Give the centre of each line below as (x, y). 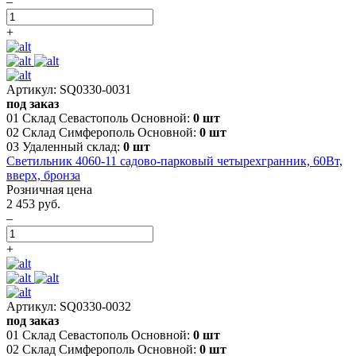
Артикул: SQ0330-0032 (69, 306)
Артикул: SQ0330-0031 (69, 89)
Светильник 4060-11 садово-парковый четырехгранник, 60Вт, (174, 161)
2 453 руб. (33, 203)
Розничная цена (49, 189)
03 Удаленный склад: (65, 146)
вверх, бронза (43, 175)
